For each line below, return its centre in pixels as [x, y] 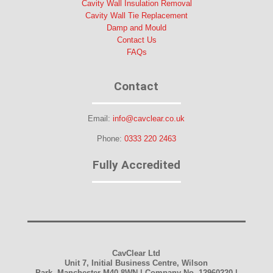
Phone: [110, 138]
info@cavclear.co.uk [149, 118]
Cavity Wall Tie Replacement [137, 15]
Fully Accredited [136, 165]
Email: [101, 118]
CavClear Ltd [136, 253]
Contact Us [136, 40]
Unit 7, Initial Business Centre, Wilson [136, 263]
